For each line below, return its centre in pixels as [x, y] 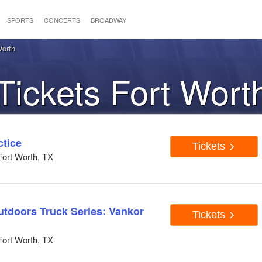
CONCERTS [62, 20]
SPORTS [20, 20]
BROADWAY [108, 20]
